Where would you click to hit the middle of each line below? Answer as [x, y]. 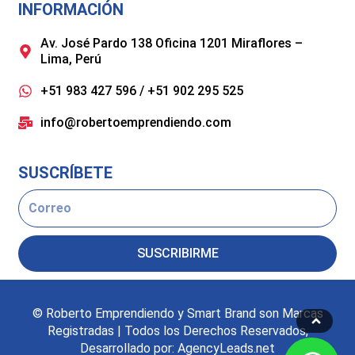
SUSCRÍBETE [66, 172]
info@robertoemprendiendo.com [136, 122]
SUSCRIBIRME [177, 253]
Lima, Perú [71, 59]
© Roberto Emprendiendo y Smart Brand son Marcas [177, 314]
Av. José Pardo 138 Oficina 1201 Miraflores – [171, 43]
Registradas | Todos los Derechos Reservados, [177, 331]
